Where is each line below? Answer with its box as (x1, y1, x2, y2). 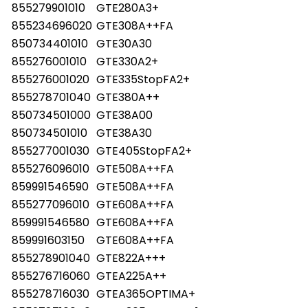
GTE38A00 (96, 107, 153, 123)
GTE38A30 (96, 124, 152, 141)
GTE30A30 (96, 35, 152, 52)
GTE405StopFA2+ (96, 142, 192, 159)
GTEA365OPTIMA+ (96, 285, 195, 302)
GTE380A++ (96, 89, 159, 105)
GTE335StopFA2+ (96, 71, 190, 87)
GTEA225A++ (96, 267, 166, 284)
